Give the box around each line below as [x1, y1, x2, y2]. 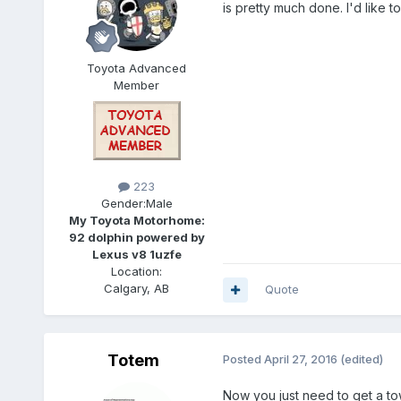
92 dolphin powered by [68, 230, 205, 245]
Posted [222, 352, 264, 367]
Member [114, 77, 160, 92]
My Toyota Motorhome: [68, 213, 205, 228]
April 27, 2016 [263, 352, 337, 367]
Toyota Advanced [87, 60, 187, 75]
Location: [111, 264, 163, 279]
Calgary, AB [104, 281, 170, 296]
